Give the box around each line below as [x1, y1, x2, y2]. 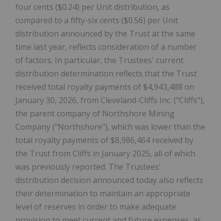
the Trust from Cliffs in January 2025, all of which [15, 148, 195, 159]
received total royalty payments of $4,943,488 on [15, 81, 194, 93]
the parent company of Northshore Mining [15, 108, 175, 119]
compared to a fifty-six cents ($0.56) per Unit [15, 15, 178, 26]
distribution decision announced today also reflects [15, 175, 203, 186]
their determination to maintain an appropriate [15, 188, 190, 199]
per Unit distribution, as [81, 1, 170, 13]
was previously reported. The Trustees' [15, 161, 161, 173]
